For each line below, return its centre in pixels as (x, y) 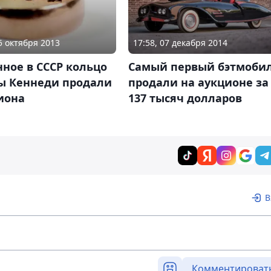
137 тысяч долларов (185, 98)
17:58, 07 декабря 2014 (180, 43)
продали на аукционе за (198, 83)
